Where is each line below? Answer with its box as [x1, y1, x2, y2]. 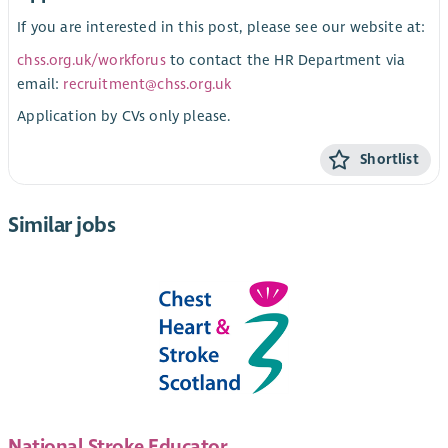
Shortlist [360, 151, 419, 169]
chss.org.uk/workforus [17, 50, 166, 69]
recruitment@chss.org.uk [63, 74, 232, 93]
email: [17, 74, 64, 93]
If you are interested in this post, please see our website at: [17, 18, 426, 37]
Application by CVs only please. [17, 106, 231, 125]
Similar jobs [8, 211, 116, 238]
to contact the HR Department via [165, 50, 406, 69]
